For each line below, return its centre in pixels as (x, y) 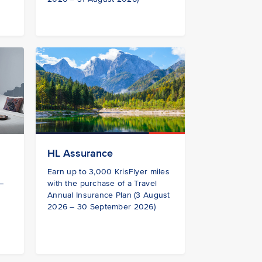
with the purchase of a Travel (102, 184)
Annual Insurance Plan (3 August (109, 195)
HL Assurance (80, 154)
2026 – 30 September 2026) (101, 207)
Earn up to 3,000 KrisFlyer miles (108, 172)
